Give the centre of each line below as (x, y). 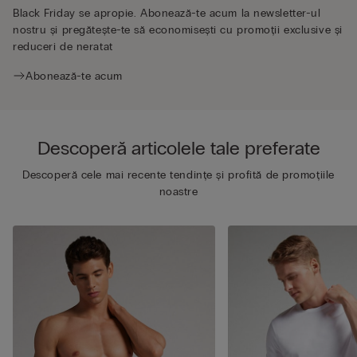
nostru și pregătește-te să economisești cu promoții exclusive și (178, 29)
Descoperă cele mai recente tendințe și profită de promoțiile (178, 175)
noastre (178, 191)
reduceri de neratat (63, 46)
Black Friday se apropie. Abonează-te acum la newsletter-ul (167, 13)
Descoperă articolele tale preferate (178, 147)
